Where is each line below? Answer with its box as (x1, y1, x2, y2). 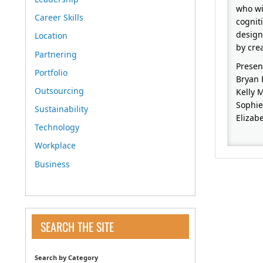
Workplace (35, 140, 76, 151)
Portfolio (35, 66, 68, 78)
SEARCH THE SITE (41, 217, 114, 235)
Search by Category (35, 252, 98, 262)
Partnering (35, 48, 77, 60)
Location (35, 30, 68, 42)
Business (35, 158, 70, 170)
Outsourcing (35, 85, 84, 96)
